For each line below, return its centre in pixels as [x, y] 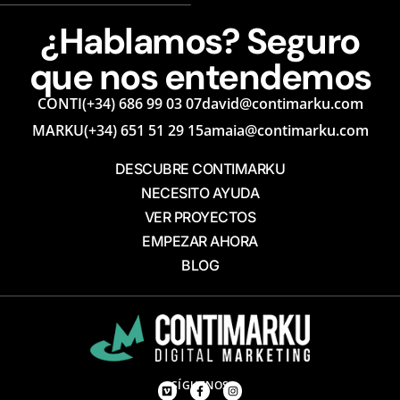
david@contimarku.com [282, 104]
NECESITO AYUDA [200, 193]
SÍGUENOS [200, 385]
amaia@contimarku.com [286, 131]
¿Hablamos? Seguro [200, 42]
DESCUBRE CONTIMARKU [200, 169]
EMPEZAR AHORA [200, 242]
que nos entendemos [200, 77]
